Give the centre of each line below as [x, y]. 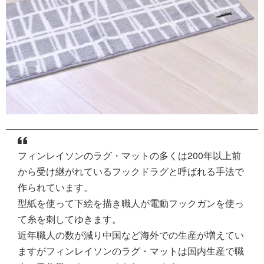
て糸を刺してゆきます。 [70, 219]
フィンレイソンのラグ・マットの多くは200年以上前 [129, 155]
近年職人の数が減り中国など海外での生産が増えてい [131, 235]
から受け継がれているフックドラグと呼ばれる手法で [131, 171]
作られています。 [55, 187]
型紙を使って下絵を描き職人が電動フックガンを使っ [131, 203]
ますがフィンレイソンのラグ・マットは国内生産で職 [131, 250]
